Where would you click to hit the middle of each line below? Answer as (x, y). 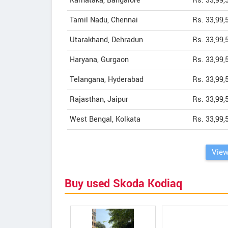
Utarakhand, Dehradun (106, 40)
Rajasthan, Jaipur (99, 99)
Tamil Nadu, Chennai (104, 20)
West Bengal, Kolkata (105, 119)
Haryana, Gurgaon (99, 60)
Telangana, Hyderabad (107, 80)
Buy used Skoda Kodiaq (123, 184)
